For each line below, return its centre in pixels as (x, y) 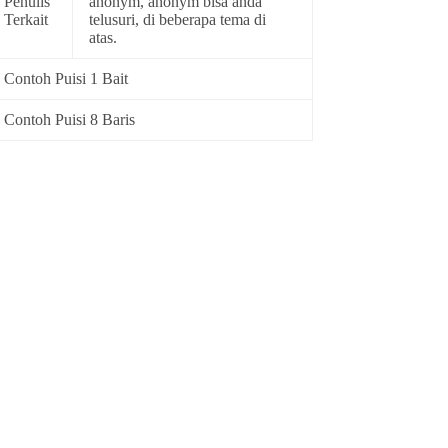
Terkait (26, 20)
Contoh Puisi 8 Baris (70, 120)
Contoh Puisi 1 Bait (66, 79)
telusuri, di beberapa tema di (178, 20)
